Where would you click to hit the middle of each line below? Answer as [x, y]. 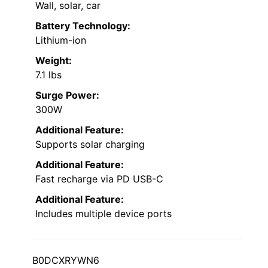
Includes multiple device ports [103, 213]
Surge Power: [67, 95]
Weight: [54, 60]
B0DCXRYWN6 [66, 260]
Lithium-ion [61, 40]
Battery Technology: [83, 25]
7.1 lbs [48, 74]
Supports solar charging [90, 144]
